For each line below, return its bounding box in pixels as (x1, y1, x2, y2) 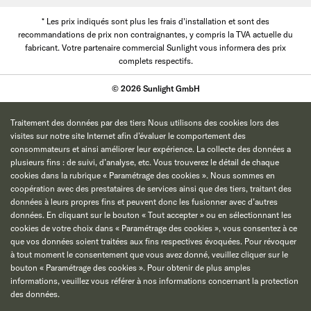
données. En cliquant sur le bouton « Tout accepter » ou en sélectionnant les (10, 210, 292, 220)
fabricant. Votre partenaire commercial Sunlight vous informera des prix (25, 42, 286, 53)
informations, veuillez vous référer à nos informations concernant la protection (10, 276, 299, 286)
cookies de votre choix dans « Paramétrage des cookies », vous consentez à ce (10, 223, 297, 233)
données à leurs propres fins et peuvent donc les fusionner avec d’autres (10, 196, 278, 207)
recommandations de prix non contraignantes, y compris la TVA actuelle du (18, 29, 293, 40)
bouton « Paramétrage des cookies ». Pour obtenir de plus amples (10, 262, 251, 273)
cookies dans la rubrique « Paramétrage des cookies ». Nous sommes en (10, 170, 275, 180)
